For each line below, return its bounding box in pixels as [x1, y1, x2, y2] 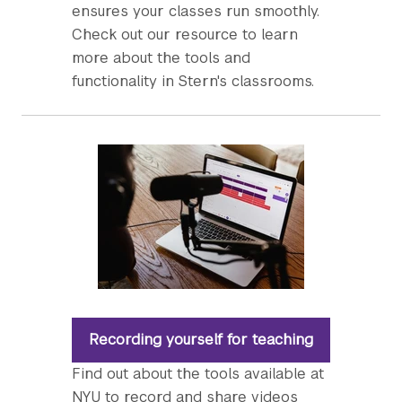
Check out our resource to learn [72, 25, 298, 44]
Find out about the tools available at [72, 364, 324, 383]
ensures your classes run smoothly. [72, 2, 319, 21]
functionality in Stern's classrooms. [72, 72, 314, 91]
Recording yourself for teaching [89, 330, 313, 349]
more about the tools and [72, 48, 250, 67]
